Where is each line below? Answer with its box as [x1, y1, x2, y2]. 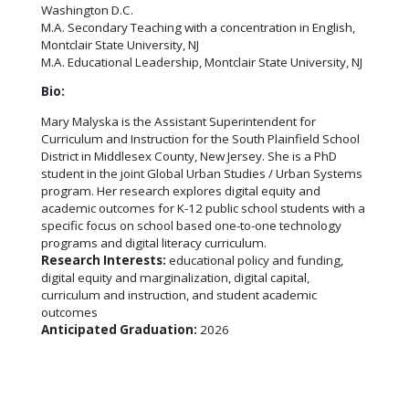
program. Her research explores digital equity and [41, 182, 320, 199]
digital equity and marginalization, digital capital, [41, 268, 309, 286]
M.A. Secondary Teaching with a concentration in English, [41, 18, 355, 36]
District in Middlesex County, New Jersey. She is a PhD [41, 147, 337, 164]
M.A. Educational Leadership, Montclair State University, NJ [41, 53, 362, 70]
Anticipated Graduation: [41, 320, 197, 338]
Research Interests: [41, 251, 166, 268]
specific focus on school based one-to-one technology [41, 216, 341, 234]
